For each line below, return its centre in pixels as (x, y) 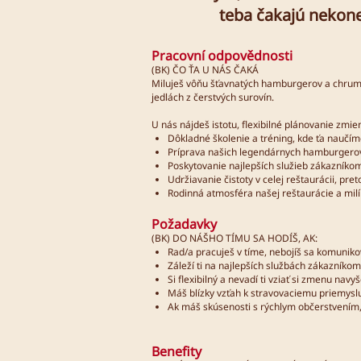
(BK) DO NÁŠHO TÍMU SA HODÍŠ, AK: (236, 238)
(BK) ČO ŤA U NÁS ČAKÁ (206, 69)
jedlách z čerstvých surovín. (215, 97)
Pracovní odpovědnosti (222, 55)
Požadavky (184, 224)
